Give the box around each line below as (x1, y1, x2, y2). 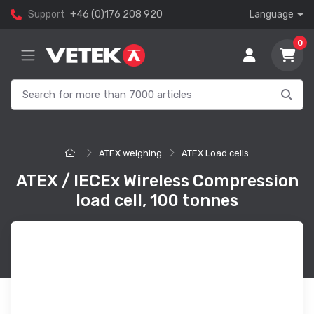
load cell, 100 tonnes (76, 191, 238, 211)
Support (28, 8, 65, 20)
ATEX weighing (99, 148, 162, 159)
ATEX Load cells (182, 148, 249, 159)
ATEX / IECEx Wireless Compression (15, 171, 299, 191)
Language (250, 8, 294, 20)
